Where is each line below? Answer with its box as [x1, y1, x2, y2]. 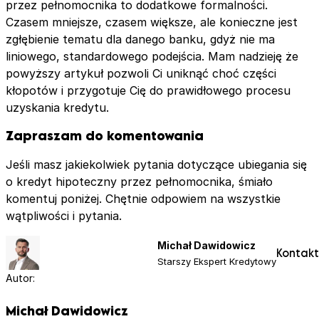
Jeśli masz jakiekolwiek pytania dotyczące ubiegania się [6, 157, 307, 172]
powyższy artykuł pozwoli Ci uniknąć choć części [6, 66, 276, 81]
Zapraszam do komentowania [6, 128, 204, 144]
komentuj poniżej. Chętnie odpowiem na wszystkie [6, 192, 281, 206]
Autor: [6, 272, 35, 285]
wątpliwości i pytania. [6, 209, 122, 224]
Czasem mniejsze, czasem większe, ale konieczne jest [6, 15, 298, 30]
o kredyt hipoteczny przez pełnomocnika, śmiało [6, 174, 273, 189]
